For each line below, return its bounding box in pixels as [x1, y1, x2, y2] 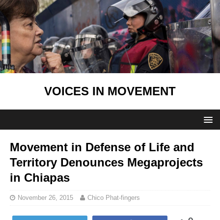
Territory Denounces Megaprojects [10, 156, 203, 169]
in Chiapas [10, 171, 70, 185]
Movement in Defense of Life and [10, 140, 194, 154]
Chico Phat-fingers [87, 194, 140, 202]
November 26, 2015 [18, 194, 73, 202]
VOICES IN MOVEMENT [44, 84, 176, 98]
